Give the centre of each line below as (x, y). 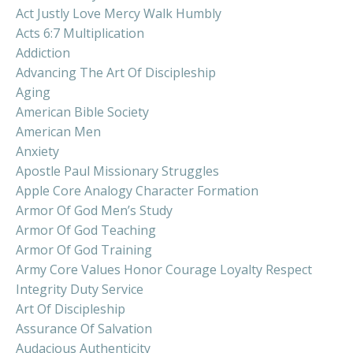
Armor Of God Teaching (86, 230)
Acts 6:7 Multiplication (80, 33)
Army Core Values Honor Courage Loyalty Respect (164, 269)
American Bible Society (82, 111)
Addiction (43, 52)
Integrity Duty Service (80, 289)
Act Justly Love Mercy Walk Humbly (119, 13)
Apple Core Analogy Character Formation (137, 190)
